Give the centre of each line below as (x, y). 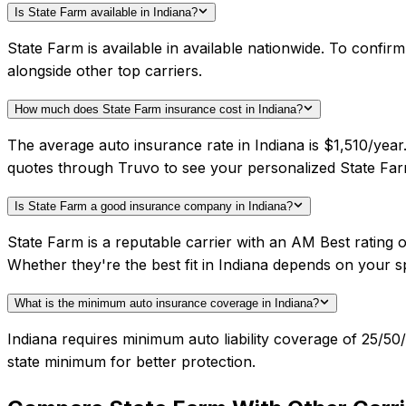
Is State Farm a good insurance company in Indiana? (154, 207)
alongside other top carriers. (105, 71)
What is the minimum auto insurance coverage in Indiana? (167, 304)
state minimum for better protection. (131, 362)
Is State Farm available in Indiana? (106, 13)
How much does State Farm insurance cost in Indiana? (159, 110)
